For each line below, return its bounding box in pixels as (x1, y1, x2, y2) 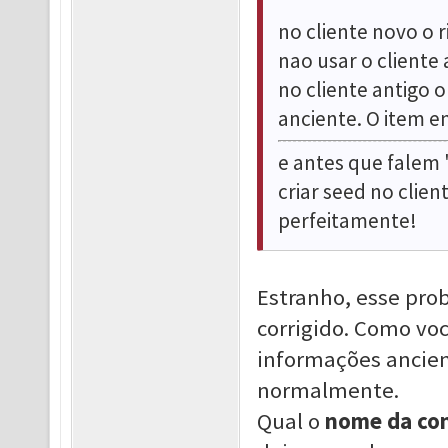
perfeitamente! (277, 207, 417, 235)
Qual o (256, 407, 320, 436)
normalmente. (256, 376, 399, 405)
